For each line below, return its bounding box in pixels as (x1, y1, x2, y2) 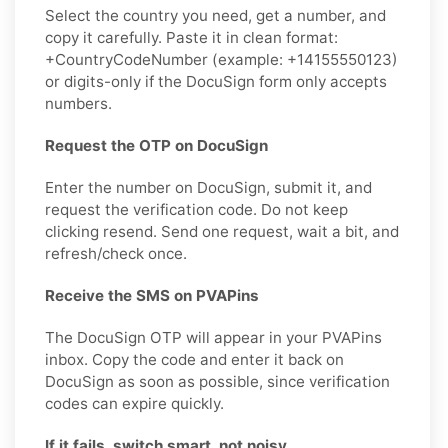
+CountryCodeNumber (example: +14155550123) (45, 49, 398, 69)
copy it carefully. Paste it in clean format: (45, 27, 338, 47)
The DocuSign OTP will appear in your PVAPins (45, 327, 382, 347)
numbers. (45, 93, 112, 113)
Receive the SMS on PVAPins (45, 285, 259, 305)
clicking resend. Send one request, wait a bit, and (45, 221, 399, 241)
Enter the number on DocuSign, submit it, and (45, 177, 372, 197)
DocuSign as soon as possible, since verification (45, 371, 390, 391)
